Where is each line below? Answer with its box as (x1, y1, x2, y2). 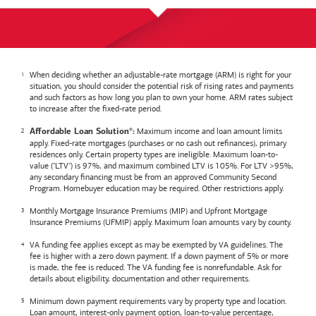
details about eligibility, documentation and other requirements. (30, 273, 250, 284)
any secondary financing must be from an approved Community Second (30, 171, 276, 182)
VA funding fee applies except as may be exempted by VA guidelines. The (30, 239, 283, 250)
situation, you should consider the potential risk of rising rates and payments (30, 80, 293, 91)
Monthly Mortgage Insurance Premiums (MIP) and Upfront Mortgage (30, 205, 267, 216)
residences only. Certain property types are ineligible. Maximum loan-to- (30, 149, 278, 159)
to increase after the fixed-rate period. (30, 103, 162, 114)
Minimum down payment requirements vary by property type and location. (30, 296, 286, 306)
